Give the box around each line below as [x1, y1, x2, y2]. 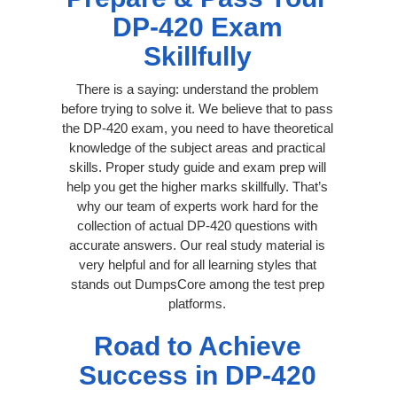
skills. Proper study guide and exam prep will [68, 159, 326, 175]
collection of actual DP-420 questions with [77, 217, 317, 233]
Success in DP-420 [78, 360, 316, 390]
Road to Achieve [93, 331, 301, 361]
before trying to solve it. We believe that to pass [61, 100, 333, 116]
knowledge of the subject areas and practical [69, 139, 325, 155]
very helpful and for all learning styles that [78, 256, 316, 272]
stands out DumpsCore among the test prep [70, 276, 324, 292]
